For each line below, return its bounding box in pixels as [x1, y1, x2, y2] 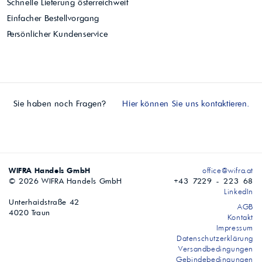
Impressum [216, 223, 253, 233]
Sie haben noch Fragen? [13, 98, 109, 109]
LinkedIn [221, 187, 253, 196]
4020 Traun [9, 208, 50, 218]
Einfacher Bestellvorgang [4, 13, 99, 24]
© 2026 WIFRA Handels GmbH [9, 176, 122, 186]
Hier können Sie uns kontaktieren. [119, 98, 249, 109]
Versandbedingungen [178, 244, 253, 254]
